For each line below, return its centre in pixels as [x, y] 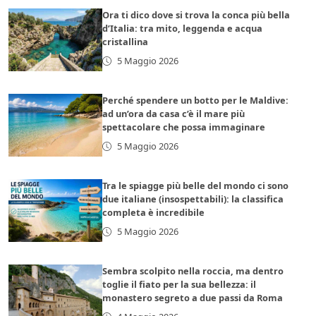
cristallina [126, 42]
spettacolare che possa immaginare [184, 127]
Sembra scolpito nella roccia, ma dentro [193, 271]
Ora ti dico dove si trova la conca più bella [196, 15]
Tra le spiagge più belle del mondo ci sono [196, 186]
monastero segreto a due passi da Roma [193, 298]
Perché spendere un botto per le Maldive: [196, 101]
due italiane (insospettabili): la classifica [193, 199]
